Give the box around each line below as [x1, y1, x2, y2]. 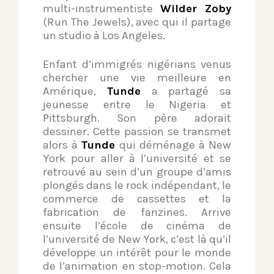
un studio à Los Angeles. [43, 29, 165, 43]
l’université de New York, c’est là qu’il [43, 232, 231, 246]
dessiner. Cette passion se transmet [43, 125, 231, 139]
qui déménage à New [115, 138, 232, 152]
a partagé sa [140, 84, 231, 98]
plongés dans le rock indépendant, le [43, 179, 231, 193]
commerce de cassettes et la [43, 192, 231, 206]
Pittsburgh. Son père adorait [43, 111, 231, 125]
